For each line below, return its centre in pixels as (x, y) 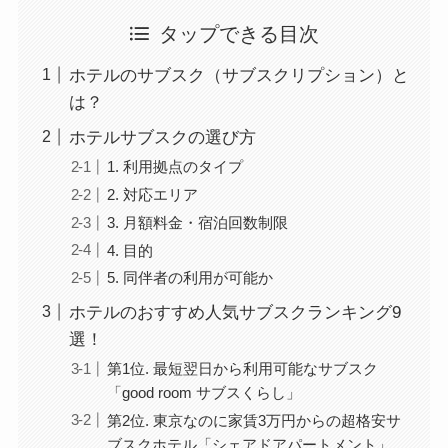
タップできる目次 (239, 33)
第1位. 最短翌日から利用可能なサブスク (243, 368)
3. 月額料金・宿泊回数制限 (198, 222)
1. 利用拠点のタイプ (175, 167)
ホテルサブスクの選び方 (162, 138)
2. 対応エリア (153, 194)
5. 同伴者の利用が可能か (190, 278)
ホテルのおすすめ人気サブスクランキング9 (234, 312)
